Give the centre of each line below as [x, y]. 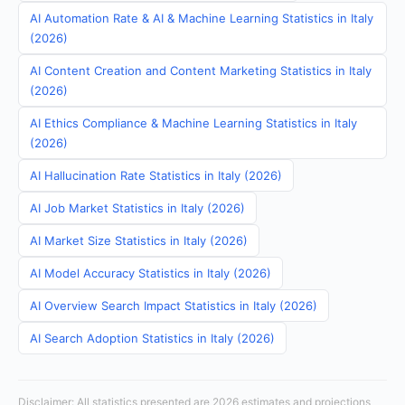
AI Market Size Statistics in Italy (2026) [139, 240]
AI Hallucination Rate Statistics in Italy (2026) [156, 175]
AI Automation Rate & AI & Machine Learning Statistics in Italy [202, 18]
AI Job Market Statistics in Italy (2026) [137, 208]
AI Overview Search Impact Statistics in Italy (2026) [174, 306]
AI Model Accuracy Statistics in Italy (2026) [151, 273]
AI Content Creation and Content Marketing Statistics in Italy [201, 71]
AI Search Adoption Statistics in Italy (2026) [152, 338]
